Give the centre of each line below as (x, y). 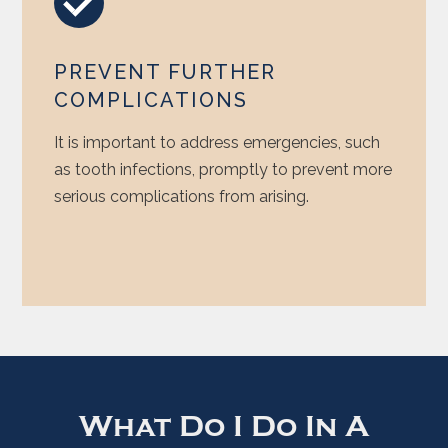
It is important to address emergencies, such (217, 142)
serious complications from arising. (182, 196)
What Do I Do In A (224, 426)
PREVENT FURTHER (165, 71)
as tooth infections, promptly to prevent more (223, 169)
